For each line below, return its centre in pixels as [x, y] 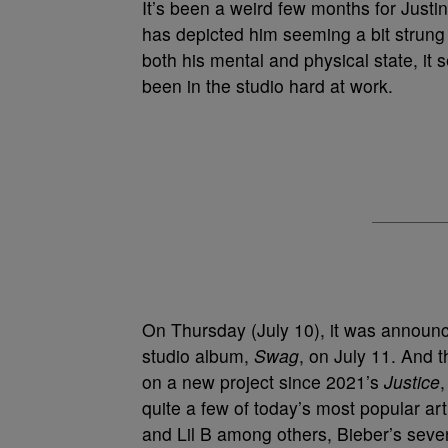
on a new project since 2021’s [263, 381]
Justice [412, 381]
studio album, [198, 355]
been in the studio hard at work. [267, 85]
